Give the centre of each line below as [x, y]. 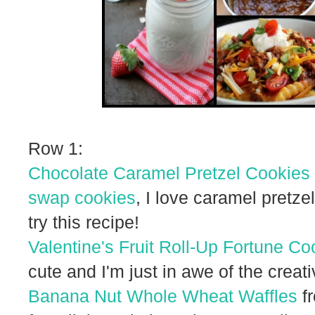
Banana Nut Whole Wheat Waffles [163, 296]
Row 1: [56, 148]
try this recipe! [84, 222]
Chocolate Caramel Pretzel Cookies [169, 173]
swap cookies [82, 197]
